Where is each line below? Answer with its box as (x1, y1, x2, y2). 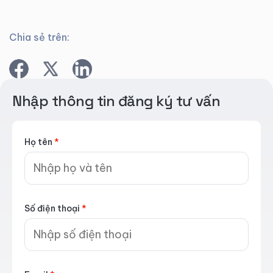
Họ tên (24, 136, 54, 147)
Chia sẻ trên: (9, 31, 69, 43)
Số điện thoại (24, 203, 82, 214)
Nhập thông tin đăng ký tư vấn (12, 91, 221, 110)
